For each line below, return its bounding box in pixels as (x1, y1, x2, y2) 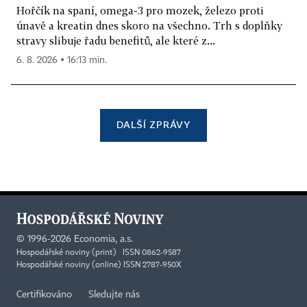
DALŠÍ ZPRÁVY (116, 118, 191, 130)
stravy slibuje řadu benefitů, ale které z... (16, 34, 215, 47)
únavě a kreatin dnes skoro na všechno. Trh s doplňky (16, 19, 282, 32)
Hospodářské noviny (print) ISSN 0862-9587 (16, 249, 181, 258)
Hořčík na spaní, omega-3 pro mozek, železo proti (16, 3, 264, 16)
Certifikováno (16, 290, 72, 300)
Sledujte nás (88, 290, 140, 300)
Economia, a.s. (74, 234, 133, 245)
